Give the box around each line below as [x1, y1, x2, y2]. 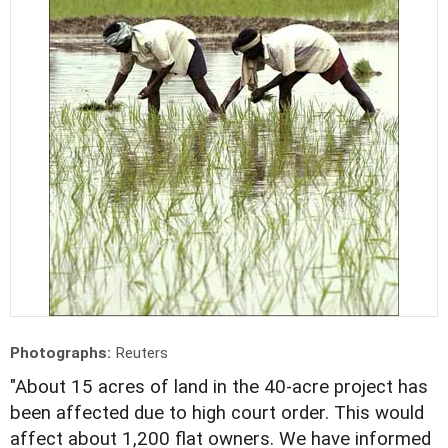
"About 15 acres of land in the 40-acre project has [10, 376, 428, 399]
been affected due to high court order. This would [10, 402, 424, 425]
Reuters [115, 344, 168, 363]
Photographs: [10, 344, 115, 363]
